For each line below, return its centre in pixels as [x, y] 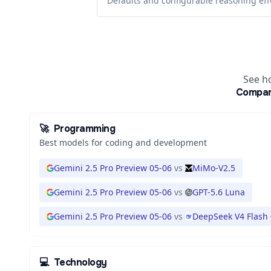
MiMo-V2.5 [214, 168]
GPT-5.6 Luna [219, 192]
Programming [84, 129]
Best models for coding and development [123, 142]
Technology [80, 262]
